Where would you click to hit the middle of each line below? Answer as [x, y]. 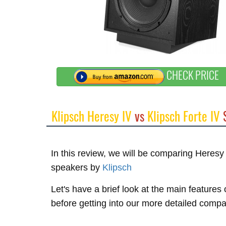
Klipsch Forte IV [184, 116]
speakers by [77, 167]
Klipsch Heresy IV [92, 116]
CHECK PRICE [192, 75]
